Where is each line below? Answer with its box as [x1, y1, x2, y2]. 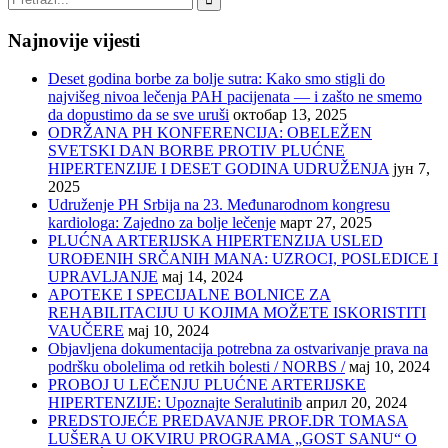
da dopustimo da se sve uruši [48, 106, 229, 124]
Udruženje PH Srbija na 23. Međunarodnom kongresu [48, 196, 390, 214]
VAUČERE [48, 322, 124, 340]
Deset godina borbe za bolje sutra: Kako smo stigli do [48, 70, 385, 88]
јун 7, [393, 160, 430, 178]
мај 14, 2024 [162, 268, 243, 286]
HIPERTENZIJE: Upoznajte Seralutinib [48, 394, 302, 412]
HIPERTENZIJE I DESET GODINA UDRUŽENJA [48, 160, 389, 178]
